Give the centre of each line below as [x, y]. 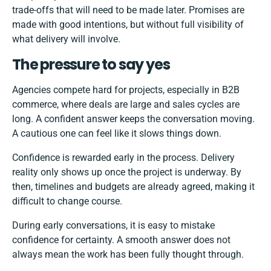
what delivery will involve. [66, 39]
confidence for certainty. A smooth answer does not [121, 240]
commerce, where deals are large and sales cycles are [126, 105]
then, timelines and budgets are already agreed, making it [133, 187]
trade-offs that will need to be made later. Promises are [128, 10]
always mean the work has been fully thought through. [128, 255]
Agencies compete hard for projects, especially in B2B [126, 90]
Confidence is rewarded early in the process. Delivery [123, 158]
